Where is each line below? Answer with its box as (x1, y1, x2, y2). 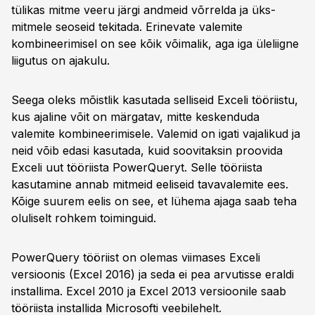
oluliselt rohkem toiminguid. (11, 211, 156, 225)
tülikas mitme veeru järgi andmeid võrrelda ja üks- (11, 3, 276, 17)
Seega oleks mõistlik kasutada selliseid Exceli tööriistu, (11, 93, 298, 107)
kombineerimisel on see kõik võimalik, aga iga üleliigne (11, 37, 299, 51)
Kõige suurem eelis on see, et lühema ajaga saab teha (11, 194, 297, 208)
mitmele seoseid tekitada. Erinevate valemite (11, 20, 243, 34)
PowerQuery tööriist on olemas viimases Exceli (11, 250, 260, 264)
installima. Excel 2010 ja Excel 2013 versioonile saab (11, 284, 286, 298)
